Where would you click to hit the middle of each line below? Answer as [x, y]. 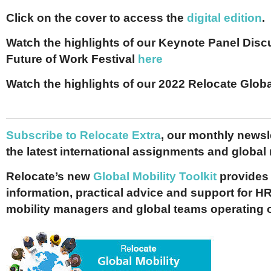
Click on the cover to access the [96, 18]
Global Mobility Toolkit [155, 177]
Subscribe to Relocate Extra [83, 135]
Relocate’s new [50, 177]
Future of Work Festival [72, 59]
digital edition [224, 18]
